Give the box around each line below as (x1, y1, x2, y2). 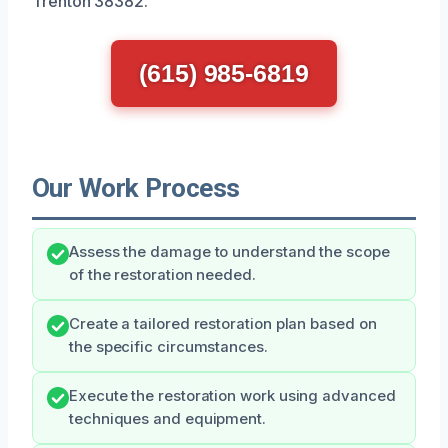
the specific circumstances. (69, 337, 268, 356)
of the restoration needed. (69, 265, 256, 284)
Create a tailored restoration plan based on (69, 314, 377, 333)
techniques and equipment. (69, 409, 266, 428)
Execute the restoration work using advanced (69, 386, 396, 405)
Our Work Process (32, 172, 240, 203)
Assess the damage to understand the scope (69, 242, 390, 261)
